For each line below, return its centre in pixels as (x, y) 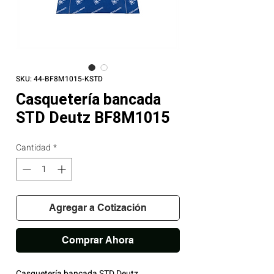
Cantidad (33, 148)
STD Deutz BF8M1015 (93, 118)
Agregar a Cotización (98, 208)
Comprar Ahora (98, 240)
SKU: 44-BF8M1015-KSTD (59, 79)
